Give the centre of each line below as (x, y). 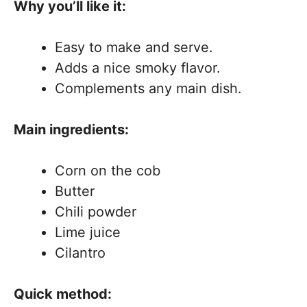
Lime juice (88, 232)
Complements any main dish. (148, 88)
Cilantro (80, 253)
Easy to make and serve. (134, 47)
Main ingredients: (71, 130)
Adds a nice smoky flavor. (138, 68)
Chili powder (96, 212)
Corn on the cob (108, 171)
